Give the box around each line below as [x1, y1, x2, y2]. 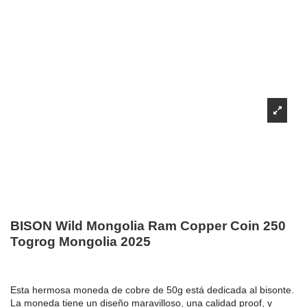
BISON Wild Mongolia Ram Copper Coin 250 [10, 218, 286, 233]
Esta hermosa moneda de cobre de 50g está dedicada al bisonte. [10, 284, 294, 296]
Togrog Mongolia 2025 [10, 234, 151, 249]
